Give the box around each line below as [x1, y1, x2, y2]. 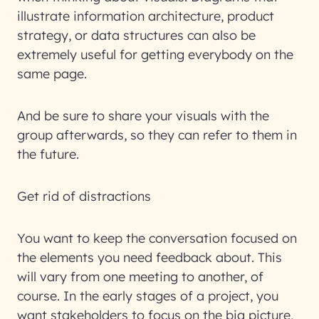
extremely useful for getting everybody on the [17, 46, 293, 63]
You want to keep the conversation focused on [17, 230, 297, 246]
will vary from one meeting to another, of [17, 268, 263, 285]
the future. [17, 146, 79, 162]
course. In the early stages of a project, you [17, 288, 278, 304]
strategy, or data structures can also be [17, 27, 256, 43]
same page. [17, 66, 90, 82]
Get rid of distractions [17, 188, 151, 204]
